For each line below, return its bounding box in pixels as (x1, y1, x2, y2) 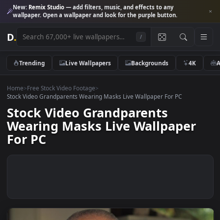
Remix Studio (31, 3, 72, 12)
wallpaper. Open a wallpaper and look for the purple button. (14, 12, 197, 21)
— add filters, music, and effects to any (71, 3, 193, 12)
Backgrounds (145, 65, 187, 74)
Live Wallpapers (72, 65, 123, 74)
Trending (21, 65, 50, 74)
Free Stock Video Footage (29, 93, 106, 102)
